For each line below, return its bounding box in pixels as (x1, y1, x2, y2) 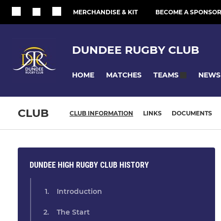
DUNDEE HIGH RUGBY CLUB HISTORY (30, 160, 149, 170)
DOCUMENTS (172, 110, 212, 117)
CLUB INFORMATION (70, 110, 133, 117)
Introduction (57, 187, 102, 196)
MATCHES (106, 70, 142, 79)
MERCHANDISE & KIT (73, 8, 138, 16)
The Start (57, 208, 90, 217)
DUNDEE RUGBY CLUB (72, 43, 199, 57)
